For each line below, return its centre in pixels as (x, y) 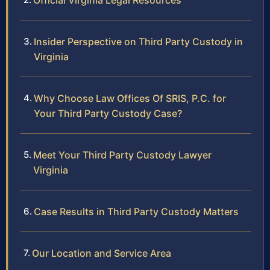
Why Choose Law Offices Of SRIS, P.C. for (130, 99)
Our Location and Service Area (102, 253)
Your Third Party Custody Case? (108, 114)
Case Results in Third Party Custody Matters (136, 212)
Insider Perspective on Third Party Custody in (138, 42)
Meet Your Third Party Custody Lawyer (122, 155)
